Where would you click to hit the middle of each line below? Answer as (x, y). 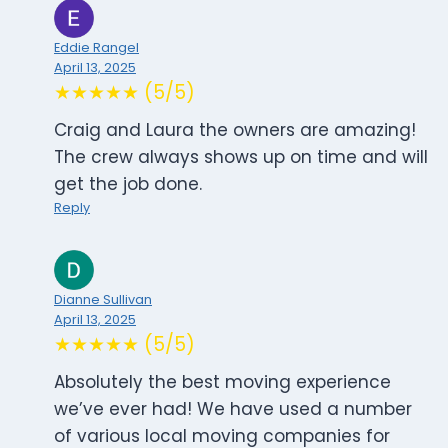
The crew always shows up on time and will (241, 157)
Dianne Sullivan (103, 300)
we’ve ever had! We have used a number (233, 409)
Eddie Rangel (96, 48)
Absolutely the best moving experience (222, 382)
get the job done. (128, 184)
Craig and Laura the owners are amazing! (235, 130)
